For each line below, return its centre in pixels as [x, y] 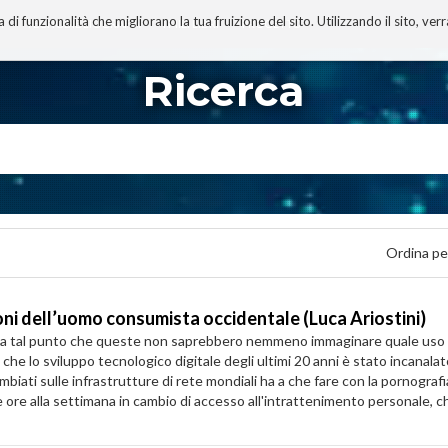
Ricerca [224, 91]
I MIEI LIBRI [190, 23]
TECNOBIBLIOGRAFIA [82, 23]
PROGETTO [271, 23]
